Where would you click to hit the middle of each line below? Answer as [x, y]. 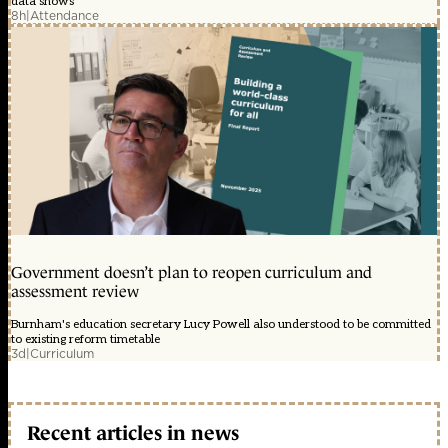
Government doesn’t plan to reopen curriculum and [191, 273]
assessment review [75, 292]
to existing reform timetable [85, 340]
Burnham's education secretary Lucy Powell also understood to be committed [221, 325]
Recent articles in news [133, 432]
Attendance [64, 16]
